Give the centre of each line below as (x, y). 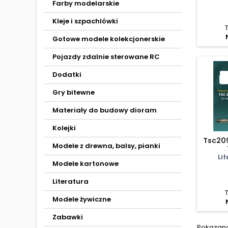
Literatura (70, 181)
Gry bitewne (74, 92)
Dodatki (67, 75)
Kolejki (64, 128)
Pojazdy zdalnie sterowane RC (106, 57)
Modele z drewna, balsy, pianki (106, 146)
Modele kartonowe (85, 164)
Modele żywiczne (82, 199)
